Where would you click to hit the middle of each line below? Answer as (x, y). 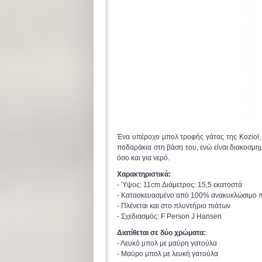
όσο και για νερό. (143, 158)
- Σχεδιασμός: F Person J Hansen (169, 216)
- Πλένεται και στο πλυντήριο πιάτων (174, 206)
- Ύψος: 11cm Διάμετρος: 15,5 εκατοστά (180, 185)
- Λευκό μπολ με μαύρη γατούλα (167, 243)
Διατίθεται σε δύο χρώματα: (161, 233)
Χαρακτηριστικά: (144, 174)
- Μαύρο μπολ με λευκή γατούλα (168, 254)
